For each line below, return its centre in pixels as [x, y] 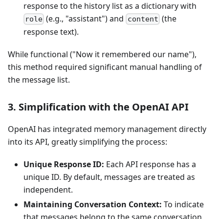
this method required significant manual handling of [105, 67]
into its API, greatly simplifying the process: [88, 142]
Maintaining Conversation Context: [93, 205]
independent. [48, 190]
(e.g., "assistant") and [85, 18]
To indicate [183, 205]
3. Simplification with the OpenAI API [98, 107]
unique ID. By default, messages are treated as [109, 177]
